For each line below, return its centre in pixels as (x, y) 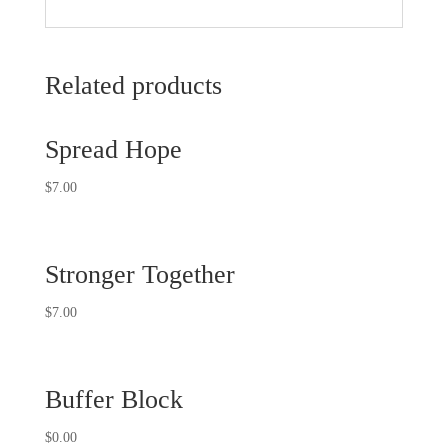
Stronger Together (139, 274)
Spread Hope (113, 149)
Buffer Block (113, 400)
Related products (133, 85)
